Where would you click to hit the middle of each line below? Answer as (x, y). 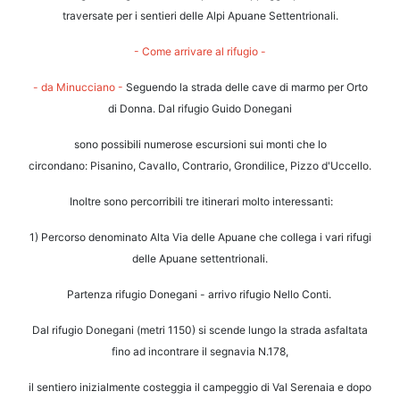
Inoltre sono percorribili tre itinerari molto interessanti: (201, 202)
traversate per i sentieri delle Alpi (145, 16)
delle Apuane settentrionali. (200, 259)
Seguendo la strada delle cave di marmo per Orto (245, 87)
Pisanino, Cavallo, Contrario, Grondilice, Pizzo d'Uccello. (231, 166)
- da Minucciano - (78, 87)
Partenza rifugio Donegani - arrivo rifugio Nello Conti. (200, 295)
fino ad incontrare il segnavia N (189, 352)
